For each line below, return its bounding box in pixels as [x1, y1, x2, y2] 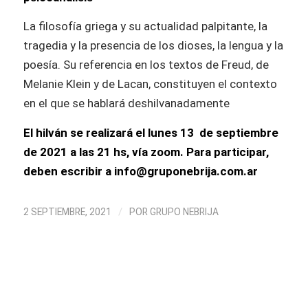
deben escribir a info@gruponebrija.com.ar [23, 164, 258, 178]
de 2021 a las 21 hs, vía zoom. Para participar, [23, 144, 269, 159]
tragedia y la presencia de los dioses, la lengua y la [23, 38, 283, 53]
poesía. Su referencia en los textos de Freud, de [23, 58, 269, 72]
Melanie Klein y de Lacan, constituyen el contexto [23, 77, 277, 91]
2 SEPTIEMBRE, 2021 [23, 206, 111, 218]
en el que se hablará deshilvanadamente [23, 96, 230, 111]
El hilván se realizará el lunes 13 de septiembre [23, 125, 278, 140]
